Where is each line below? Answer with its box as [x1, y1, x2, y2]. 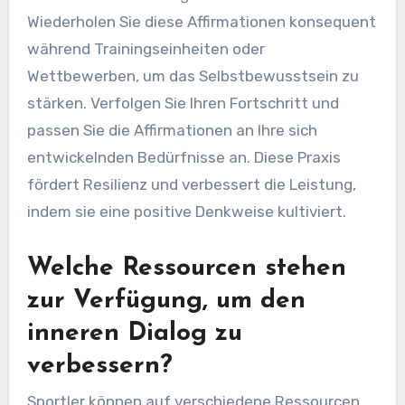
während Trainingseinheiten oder [26, 39, 265, 58]
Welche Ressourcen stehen [26, 255, 346, 281]
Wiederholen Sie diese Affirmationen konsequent [26, 12, 376, 31]
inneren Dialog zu [26, 320, 242, 346]
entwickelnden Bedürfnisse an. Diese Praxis [26, 147, 341, 166]
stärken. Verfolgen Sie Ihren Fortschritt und [26, 93, 339, 112]
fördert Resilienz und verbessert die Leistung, [26, 174, 356, 193]
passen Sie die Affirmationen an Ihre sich [26, 120, 317, 139]
